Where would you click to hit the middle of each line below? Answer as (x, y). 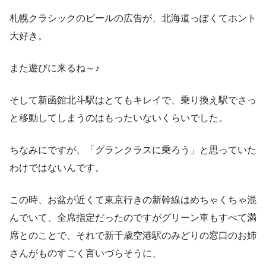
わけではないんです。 (57, 167)
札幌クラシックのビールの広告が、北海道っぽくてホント (133, 18)
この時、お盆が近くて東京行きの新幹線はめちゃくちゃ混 (133, 199)
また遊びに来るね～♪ (55, 68)
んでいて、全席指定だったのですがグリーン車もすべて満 (133, 217)
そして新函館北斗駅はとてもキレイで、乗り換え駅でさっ (133, 100)
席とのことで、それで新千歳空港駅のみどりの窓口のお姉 (133, 235)
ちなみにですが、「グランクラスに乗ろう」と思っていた (133, 150)
